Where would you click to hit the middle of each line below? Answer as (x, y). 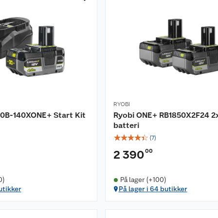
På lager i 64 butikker (153, 189)
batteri (126, 125)
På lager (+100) (143, 180)
